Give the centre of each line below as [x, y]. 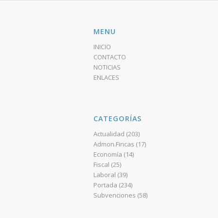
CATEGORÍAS [118, 118]
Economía [108, 154]
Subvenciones [115, 195]
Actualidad [109, 134]
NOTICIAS [107, 67]
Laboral [105, 175]
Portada [106, 185]
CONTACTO [110, 57]
